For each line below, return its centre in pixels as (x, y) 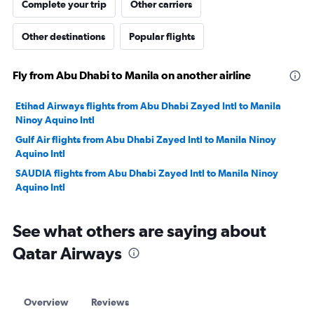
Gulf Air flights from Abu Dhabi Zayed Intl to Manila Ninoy (146, 139)
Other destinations (63, 36)
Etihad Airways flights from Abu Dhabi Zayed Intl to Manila (148, 106)
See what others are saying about (139, 231)
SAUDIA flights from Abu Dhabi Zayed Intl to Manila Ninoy (147, 173)
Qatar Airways (67, 253)
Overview (46, 302)
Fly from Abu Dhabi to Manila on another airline (132, 75)
